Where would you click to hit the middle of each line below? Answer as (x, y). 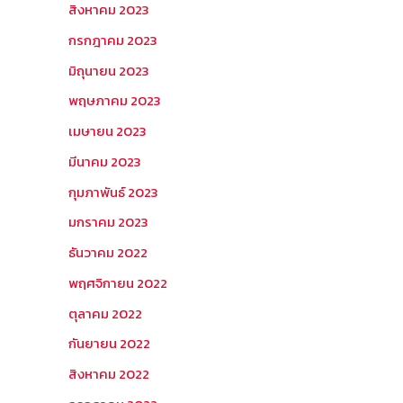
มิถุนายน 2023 (109, 70)
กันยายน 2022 (109, 344)
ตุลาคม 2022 (105, 313)
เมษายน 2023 (107, 131)
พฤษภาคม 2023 (115, 101)
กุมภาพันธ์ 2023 (113, 192)
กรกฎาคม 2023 (113, 40)
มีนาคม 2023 (105, 161)
